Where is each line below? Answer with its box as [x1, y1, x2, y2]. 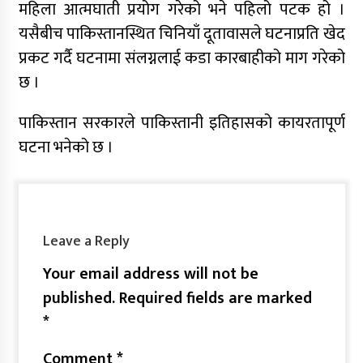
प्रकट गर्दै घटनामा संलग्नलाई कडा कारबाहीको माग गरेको [18, 45, 345, 73]
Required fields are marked [118, 284, 312, 313]
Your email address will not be [42, 260, 258, 288]
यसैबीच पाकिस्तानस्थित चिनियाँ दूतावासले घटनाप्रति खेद [18, 20, 345, 49]
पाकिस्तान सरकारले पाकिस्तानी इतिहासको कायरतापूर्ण [18, 109, 345, 138]
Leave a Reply [42, 228, 130, 254]
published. [42, 284, 115, 313]
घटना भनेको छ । [18, 134, 113, 162]
